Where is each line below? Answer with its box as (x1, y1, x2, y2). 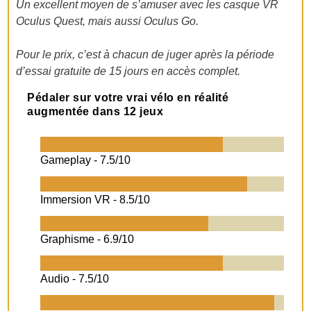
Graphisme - (40, 233, 104, 246)
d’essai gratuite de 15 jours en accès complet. (16, 65, 241, 78)
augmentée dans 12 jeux (27, 106, 164, 118)
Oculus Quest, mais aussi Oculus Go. (16, 15, 199, 28)
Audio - (40, 273, 79, 285)
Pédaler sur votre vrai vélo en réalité (27, 92, 229, 104)
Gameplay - (40, 154, 101, 167)
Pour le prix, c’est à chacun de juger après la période (16, 49, 275, 61)
